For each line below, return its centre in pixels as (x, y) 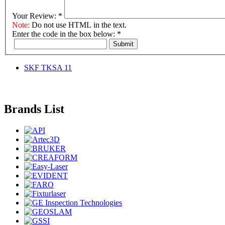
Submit (123, 44)
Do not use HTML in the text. (78, 25)
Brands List (34, 109)
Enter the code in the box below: (65, 34)
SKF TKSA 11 (48, 67)
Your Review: (35, 16)
